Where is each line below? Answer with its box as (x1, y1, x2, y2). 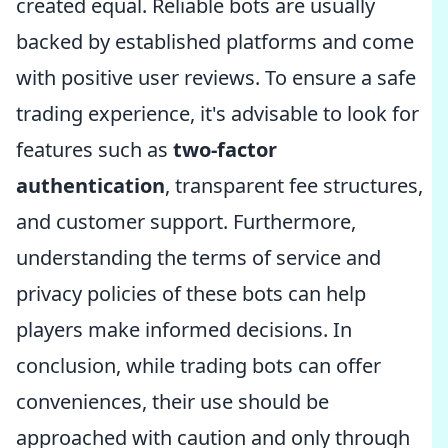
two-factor (173, 136, 277, 163)
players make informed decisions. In (16, 316, 352, 343)
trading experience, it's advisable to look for (16, 100, 419, 127)
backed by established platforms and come (16, 28, 414, 55)
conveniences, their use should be (16, 388, 329, 415)
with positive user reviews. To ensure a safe (16, 64, 416, 91)
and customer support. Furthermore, (16, 208, 356, 235)
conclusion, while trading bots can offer (16, 352, 381, 379)
